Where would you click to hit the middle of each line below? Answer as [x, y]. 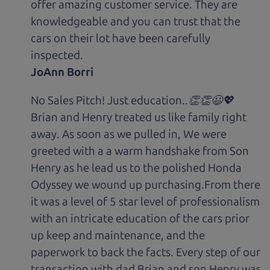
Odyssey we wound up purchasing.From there [146, 184]
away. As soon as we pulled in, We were [129, 134]
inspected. [57, 55]
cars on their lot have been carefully [121, 39]
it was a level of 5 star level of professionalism [146, 201]
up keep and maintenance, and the [118, 235]
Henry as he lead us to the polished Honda [137, 168]
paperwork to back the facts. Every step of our [146, 252]
